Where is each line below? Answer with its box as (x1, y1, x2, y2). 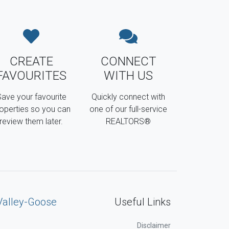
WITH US (104, 68, 153, 83)
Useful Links (114, 196, 171, 209)
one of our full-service (89, 104, 167, 114)
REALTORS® (106, 116, 151, 126)
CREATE (9, 54, 53, 68)
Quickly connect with (91, 91, 165, 102)
